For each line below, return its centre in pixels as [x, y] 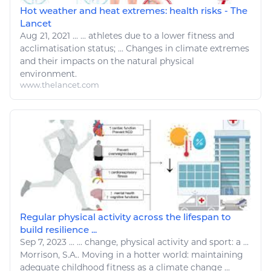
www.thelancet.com [60, 84]
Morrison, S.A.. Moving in [73, 254]
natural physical [159, 61]
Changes [144, 48]
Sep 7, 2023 [44, 242]
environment [47, 73]
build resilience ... [58, 229]
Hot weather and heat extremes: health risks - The [134, 10]
